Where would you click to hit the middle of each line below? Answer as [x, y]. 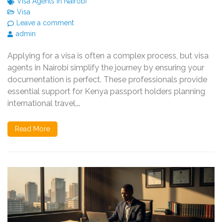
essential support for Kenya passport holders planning [106, 91]
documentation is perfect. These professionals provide [107, 79]
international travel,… [44, 103]
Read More [32, 129]
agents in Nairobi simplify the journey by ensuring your [106, 67]
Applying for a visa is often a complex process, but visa [108, 55]
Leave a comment [45, 23]
